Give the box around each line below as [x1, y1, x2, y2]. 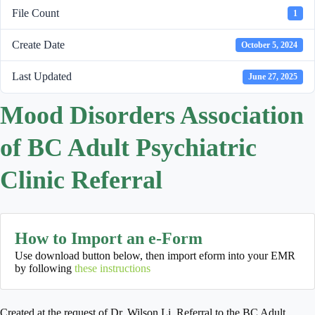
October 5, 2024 [241, 40, 298, 51]
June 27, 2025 [248, 72, 298, 82]
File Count [12, 6, 59, 19]
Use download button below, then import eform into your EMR [15, 249, 295, 262]
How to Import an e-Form [15, 229, 202, 247]
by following [15, 262, 75, 274]
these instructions [75, 262, 150, 274]
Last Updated [12, 70, 72, 83]
